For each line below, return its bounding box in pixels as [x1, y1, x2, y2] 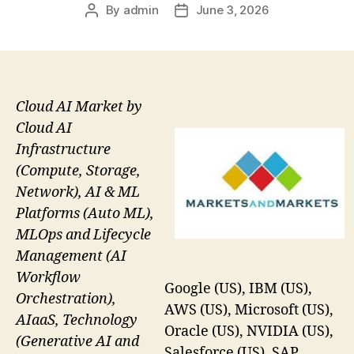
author [90, 20, 127, 36]
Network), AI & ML [16, 183, 140, 201]
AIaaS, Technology [16, 311, 137, 330]
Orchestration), [16, 289, 116, 308]
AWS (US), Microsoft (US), [164, 300, 333, 319]
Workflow [16, 268, 81, 287]
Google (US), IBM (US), [164, 279, 312, 298]
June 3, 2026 [195, 2, 269, 17]
